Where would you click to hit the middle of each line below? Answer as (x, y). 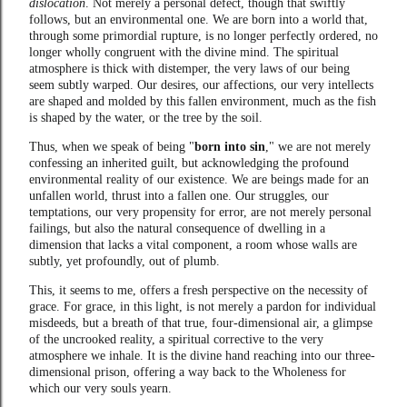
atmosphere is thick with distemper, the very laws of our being (189, 68)
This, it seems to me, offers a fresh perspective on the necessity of (199, 290)
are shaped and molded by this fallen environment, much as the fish (203, 101)
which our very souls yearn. (100, 388)
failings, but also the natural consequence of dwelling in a (177, 228)
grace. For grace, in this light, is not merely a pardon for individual (203, 306)
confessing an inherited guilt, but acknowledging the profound (189, 163)
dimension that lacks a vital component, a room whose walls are (193, 244)
